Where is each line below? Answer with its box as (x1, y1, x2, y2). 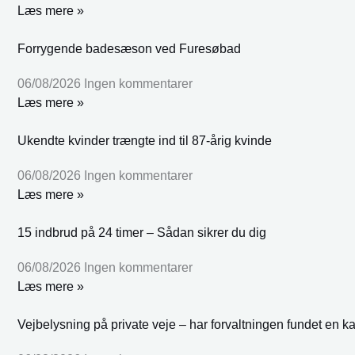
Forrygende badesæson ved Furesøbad (17, 41, 241, 55)
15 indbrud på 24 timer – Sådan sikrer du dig (17, 225, 266, 239)
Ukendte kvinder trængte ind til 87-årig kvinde (17, 133, 272, 147)
